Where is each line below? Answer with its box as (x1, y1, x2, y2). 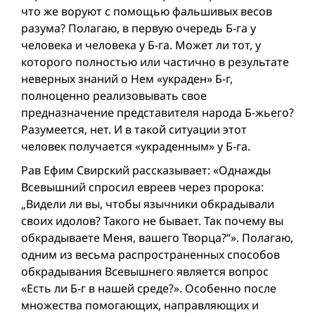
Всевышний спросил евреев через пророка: (21, 179, 264, 195)
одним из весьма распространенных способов (21, 246, 280, 262)
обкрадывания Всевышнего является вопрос (21, 263, 269, 279)
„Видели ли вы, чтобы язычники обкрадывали (21, 195, 274, 212)
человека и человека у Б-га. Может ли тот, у (21, 37, 261, 53)
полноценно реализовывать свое (21, 87, 207, 103)
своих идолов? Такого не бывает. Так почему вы (21, 212, 283, 229)
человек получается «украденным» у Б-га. (21, 138, 250, 154)
